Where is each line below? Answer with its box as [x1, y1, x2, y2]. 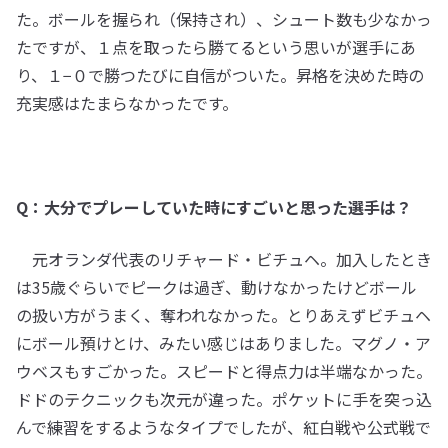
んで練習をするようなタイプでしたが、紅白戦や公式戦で [16, 415, 431, 439]
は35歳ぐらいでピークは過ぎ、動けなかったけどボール [16, 275, 417, 299]
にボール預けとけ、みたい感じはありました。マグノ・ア [16, 331, 431, 355]
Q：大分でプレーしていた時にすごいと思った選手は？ [16, 195, 412, 219]
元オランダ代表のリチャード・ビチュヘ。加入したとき [16, 247, 432, 271]
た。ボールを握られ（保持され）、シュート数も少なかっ [16, 7, 432, 31]
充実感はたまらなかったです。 [16, 91, 238, 115]
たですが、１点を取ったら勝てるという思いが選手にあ [16, 35, 416, 59]
